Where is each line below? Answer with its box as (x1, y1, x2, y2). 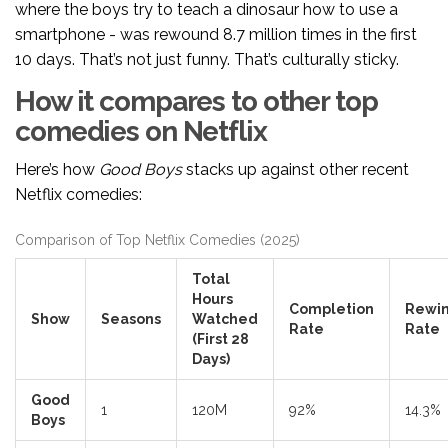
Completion (289, 301, 374, 318)
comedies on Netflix (15, 115, 267, 149)
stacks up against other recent (182, 160, 409, 180)
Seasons (101, 311, 161, 328)
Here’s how (15, 160, 99, 180)
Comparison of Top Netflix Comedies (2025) (15, 232, 300, 249)
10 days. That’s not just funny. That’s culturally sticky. (15, 50, 399, 70)
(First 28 (192, 331, 249, 348)
